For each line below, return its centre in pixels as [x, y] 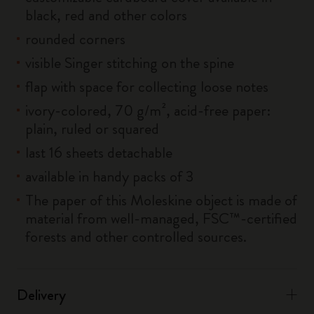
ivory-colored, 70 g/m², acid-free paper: [148, 110]
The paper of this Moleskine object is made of [161, 200]
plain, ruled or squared [92, 129]
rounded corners [75, 39]
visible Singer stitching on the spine [130, 63]
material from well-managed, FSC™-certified [161, 218]
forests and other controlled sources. [136, 237]
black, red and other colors [106, 15]
